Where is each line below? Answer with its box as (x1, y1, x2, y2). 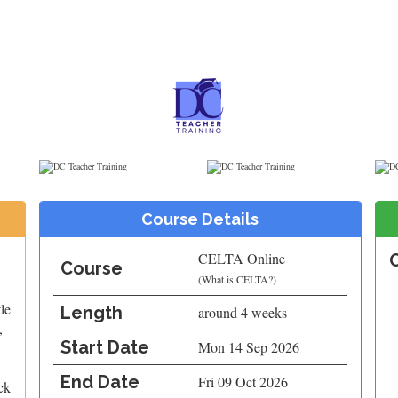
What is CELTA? (201, 272, 273, 286)
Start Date (60, 337, 149, 358)
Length (60, 302, 123, 323)
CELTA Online (197, 249, 285, 267)
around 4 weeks (197, 303, 287, 322)
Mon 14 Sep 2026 (197, 338, 299, 356)
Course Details (141, 210, 259, 228)
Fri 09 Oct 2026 (197, 372, 288, 391)
